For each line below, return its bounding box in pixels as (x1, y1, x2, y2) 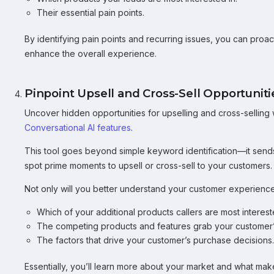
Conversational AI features (24, 122, 131, 133)
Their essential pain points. (37, 7, 144, 18)
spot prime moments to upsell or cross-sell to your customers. (24, 160, 272, 171)
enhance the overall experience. (24, 48, 157, 59)
